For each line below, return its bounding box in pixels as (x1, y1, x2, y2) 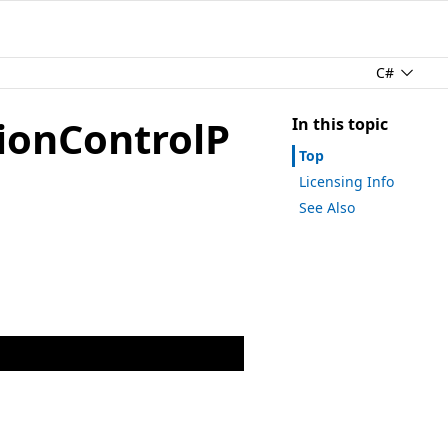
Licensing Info (299, 171, 394, 191)
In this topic (292, 112, 388, 135)
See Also (299, 197, 355, 217)
